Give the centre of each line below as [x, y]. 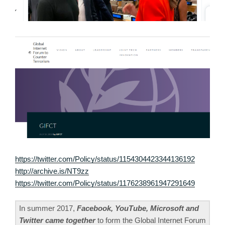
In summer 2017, [48, 208]
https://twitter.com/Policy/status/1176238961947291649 [105, 183]
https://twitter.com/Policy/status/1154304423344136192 [105, 159]
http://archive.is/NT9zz [52, 171]
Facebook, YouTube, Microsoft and [138, 208]
